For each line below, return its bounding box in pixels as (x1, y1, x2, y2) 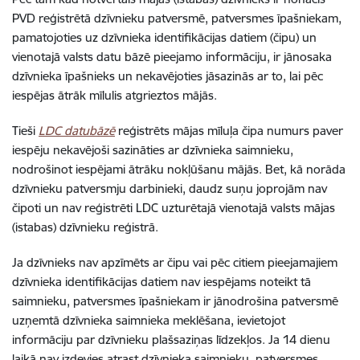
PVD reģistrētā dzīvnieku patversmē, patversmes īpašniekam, (12, 10, 342, 26)
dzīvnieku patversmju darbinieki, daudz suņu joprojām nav (12, 181, 327, 196)
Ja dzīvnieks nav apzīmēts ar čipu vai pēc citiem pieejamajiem (12, 255, 337, 270)
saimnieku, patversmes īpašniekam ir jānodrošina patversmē (12, 293, 338, 309)
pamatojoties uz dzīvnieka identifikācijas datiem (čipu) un (12, 30, 317, 45)
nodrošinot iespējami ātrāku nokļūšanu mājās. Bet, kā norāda (12, 162, 346, 177)
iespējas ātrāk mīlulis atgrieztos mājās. (12, 88, 217, 103)
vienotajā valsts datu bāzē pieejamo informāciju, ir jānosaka (12, 49, 332, 64)
